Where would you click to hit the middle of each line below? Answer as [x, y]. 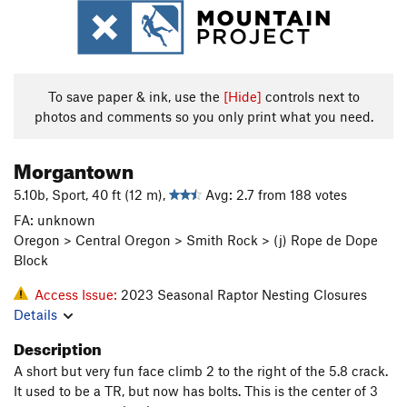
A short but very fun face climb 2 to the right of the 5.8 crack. [201, 371]
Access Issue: [78, 294]
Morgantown [74, 168]
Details [35, 314]
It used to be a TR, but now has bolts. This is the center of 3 [196, 391]
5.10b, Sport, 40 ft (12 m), [91, 194]
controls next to [310, 96]
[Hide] [242, 96]
